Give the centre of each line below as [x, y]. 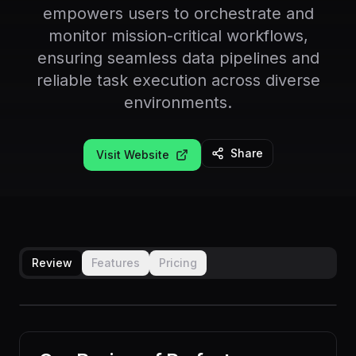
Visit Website [132, 155]
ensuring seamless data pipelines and [178, 58]
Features [116, 263]
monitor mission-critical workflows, [178, 36]
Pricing [178, 263]
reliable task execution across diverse [178, 80]
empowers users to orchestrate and [178, 14]
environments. [178, 103]
